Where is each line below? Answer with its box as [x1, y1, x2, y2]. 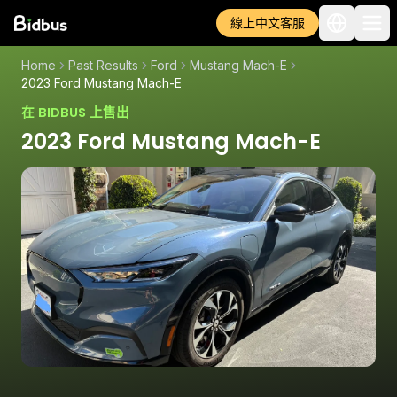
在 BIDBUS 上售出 [21, 104, 129, 121]
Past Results [68, 58, 138, 73]
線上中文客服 [230, 15, 305, 30]
